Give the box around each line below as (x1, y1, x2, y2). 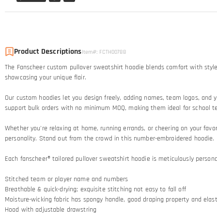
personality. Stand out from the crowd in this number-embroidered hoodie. (5, 134, 215, 143)
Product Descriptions (14, 46, 82, 57)
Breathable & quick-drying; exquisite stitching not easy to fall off (5, 185, 186, 194)
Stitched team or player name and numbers (5, 174, 128, 184)
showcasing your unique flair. (5, 73, 86, 82)
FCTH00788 (99, 48, 126, 56)
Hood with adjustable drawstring (5, 205, 97, 214)
